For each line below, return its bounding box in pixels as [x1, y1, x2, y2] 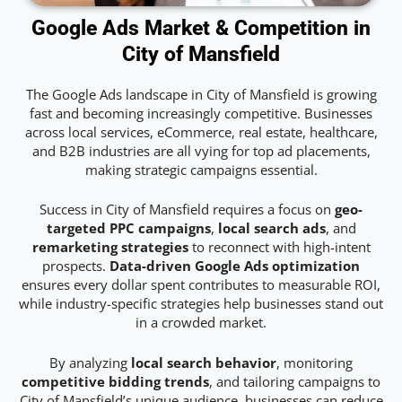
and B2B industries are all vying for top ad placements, [31, 142, 371, 161]
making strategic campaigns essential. [84, 161, 318, 179]
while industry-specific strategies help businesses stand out [19, 294, 383, 313]
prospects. [42, 257, 109, 275]
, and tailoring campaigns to [209, 371, 380, 390]
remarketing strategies [31, 238, 188, 257]
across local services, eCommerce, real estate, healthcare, [24, 123, 378, 142]
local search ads [217, 219, 326, 238]
